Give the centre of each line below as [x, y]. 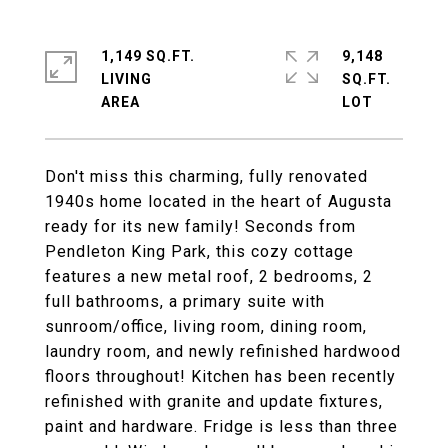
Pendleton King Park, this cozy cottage [199, 251]
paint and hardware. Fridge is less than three [221, 426]
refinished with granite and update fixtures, [214, 401]
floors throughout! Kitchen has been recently [220, 376]
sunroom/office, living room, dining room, [206, 326]
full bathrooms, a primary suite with [185, 301]
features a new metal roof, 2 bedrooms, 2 [209, 276]
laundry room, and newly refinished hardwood [223, 351]
